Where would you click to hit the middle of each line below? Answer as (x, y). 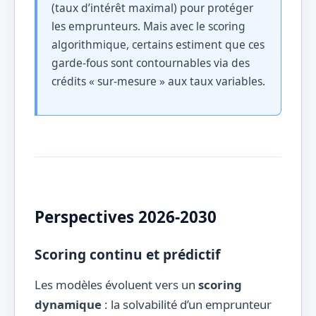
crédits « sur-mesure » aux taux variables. (158, 81)
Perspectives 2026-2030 (126, 217)
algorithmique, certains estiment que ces (158, 45)
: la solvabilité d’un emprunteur (187, 305)
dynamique (68, 305)
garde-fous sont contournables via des (151, 63)
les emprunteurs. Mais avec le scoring (148, 26)
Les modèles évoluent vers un (116, 285)
